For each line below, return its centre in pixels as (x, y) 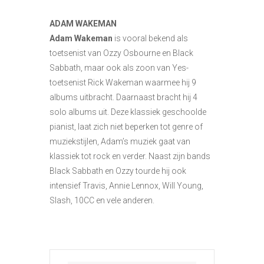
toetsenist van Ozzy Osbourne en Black (121, 53)
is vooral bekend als (150, 38)
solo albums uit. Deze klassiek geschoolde (128, 112)
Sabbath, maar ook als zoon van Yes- (119, 67)
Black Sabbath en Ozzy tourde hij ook (118, 171)
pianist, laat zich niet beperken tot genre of (126, 126)
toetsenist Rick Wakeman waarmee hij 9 (123, 82)
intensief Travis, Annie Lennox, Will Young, (126, 185)
